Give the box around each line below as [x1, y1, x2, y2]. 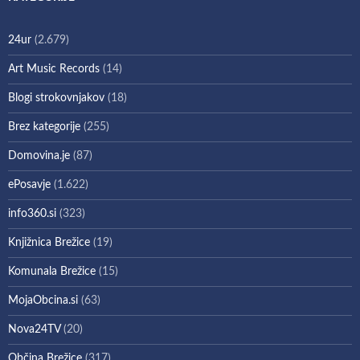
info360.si [8, 207, 56, 219]
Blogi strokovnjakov [8, 92, 104, 104]
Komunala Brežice [8, 265, 96, 277]
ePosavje [8, 178, 51, 190]
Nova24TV [8, 323, 60, 335]
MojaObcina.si [8, 294, 78, 306]
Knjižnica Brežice [8, 236, 90, 248]
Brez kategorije [8, 121, 80, 133]
